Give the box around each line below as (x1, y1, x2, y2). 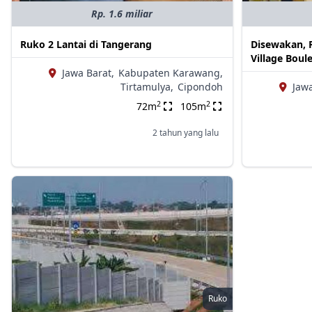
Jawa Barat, (61, 66, 114, 80)
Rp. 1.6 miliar (91, 7, 153, 21)
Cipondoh (177, 80, 223, 94)
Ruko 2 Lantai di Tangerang (20, 38, 152, 52)
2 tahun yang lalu (152, 127, 219, 139)
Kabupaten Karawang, (118, 66, 223, 80)
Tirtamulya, (120, 80, 173, 94)
